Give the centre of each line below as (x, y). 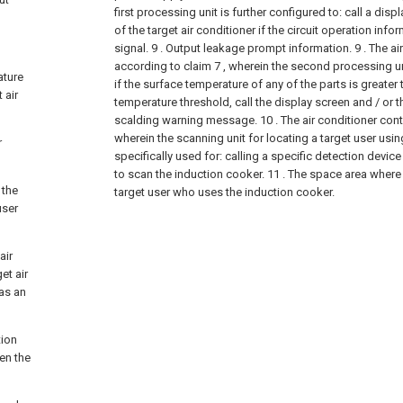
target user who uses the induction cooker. (224, 192)
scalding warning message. (186, 120)
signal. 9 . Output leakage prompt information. (233, 48)
